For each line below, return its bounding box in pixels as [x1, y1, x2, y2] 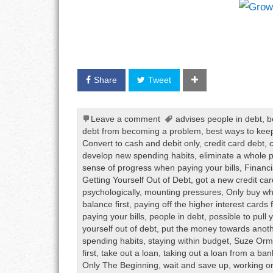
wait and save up [163, 261, 229, 271]
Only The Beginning [82, 261, 159, 271]
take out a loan [101, 249, 159, 258]
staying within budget [148, 236, 230, 246]
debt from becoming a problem [82, 127, 202, 136]
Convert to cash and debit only [82, 139, 200, 149]
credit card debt [204, 139, 265, 149]
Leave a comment [91, 115, 161, 124]
